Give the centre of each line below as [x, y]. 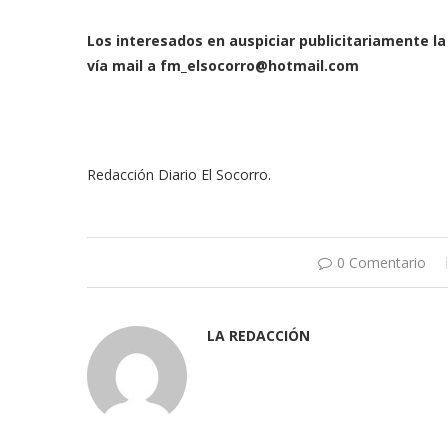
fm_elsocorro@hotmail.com [259, 66]
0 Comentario [381, 263]
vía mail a [123, 66]
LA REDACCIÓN [258, 336]
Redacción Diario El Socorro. [179, 175]
